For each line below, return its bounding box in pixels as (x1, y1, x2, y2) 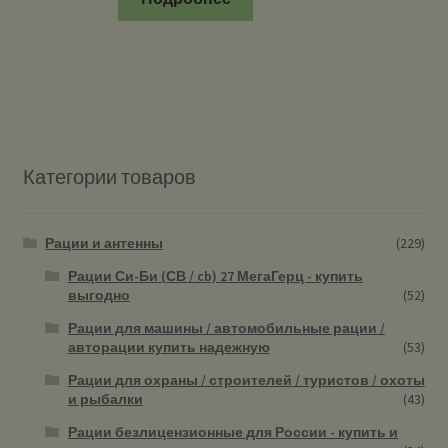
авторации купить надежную (67, 338, 270, 356)
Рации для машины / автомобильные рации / (67, 319, 385, 337)
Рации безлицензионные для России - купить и (67, 423, 398, 441)
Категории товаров (22, 164, 196, 190)
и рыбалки (67, 390, 143, 408)
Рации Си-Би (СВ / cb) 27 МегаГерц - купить (67, 267, 363, 285)
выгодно (67, 286, 130, 304)
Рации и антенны (45, 234, 164, 252)
